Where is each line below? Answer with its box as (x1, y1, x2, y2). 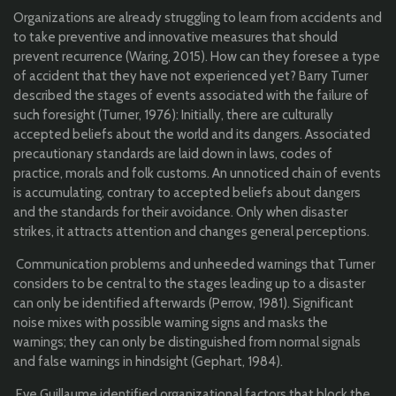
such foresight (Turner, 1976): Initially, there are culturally (13, 106, 333, 123)
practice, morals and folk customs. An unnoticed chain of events (13, 164, 381, 181)
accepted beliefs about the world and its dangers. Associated (13, 126, 370, 142)
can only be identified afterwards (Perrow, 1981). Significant (13, 294, 354, 311)
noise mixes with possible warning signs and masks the (13, 314, 328, 331)
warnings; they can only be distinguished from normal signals (13, 333, 361, 350)
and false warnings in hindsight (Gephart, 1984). (13, 353, 283, 369)
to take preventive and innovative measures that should (13, 28, 338, 45)
